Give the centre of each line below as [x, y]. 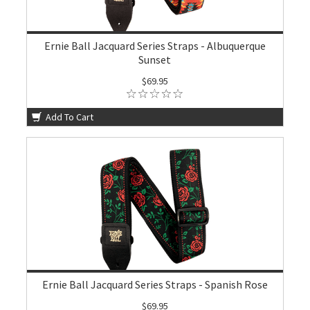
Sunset [155, 60]
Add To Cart [69, 117]
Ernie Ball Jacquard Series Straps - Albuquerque [155, 46]
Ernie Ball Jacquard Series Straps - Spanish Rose [155, 284]
